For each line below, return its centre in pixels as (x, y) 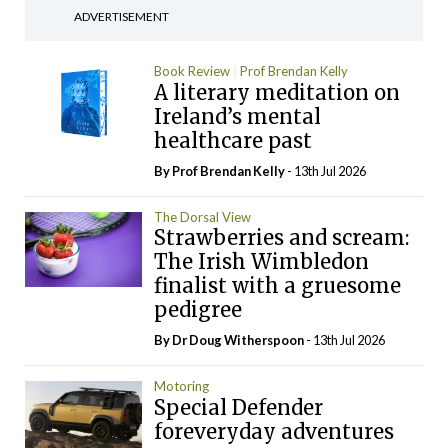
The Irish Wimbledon (261, 261)
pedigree (197, 309)
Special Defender (238, 407)
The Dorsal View (202, 216)
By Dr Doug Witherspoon (229, 340)
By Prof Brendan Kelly (220, 170)
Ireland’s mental (237, 116)
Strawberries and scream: (281, 237)
